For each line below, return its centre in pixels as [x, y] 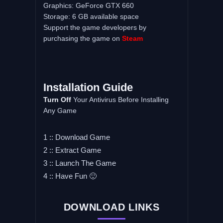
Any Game [60, 111]
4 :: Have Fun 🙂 [70, 176]
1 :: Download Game [76, 137]
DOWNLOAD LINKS [111, 207]
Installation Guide [88, 88]
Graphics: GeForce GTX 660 [88, 6]
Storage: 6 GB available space [91, 17]
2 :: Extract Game [72, 150]
